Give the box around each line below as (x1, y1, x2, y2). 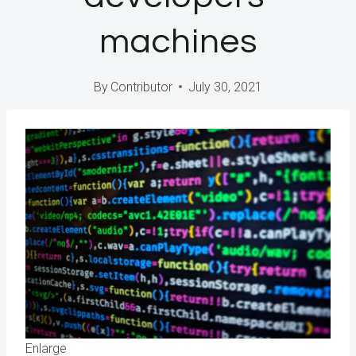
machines (99, 23, 257, 60)
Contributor (110, 79, 173, 95)
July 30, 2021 (188, 79, 263, 95)
